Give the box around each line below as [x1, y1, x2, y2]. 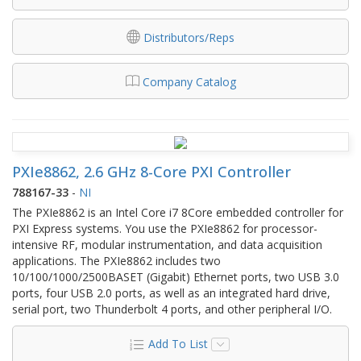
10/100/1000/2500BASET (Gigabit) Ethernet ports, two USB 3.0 [12, 268, 339, 284]
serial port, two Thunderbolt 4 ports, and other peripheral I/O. [12, 301, 332, 317]
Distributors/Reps [143, 29, 234, 45]
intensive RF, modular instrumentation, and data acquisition [12, 236, 322, 252]
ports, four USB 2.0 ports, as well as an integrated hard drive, [12, 284, 330, 301]
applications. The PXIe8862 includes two [12, 252, 221, 268]
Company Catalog [142, 73, 236, 89]
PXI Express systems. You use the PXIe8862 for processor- [12, 220, 317, 236]
